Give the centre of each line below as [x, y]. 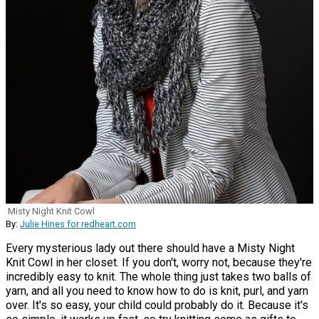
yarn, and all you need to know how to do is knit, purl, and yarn [157, 291]
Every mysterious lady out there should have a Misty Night [150, 249]
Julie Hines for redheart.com [78, 224]
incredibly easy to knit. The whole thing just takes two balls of [158, 277]
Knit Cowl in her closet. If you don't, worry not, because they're [159, 263]
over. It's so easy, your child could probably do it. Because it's [157, 305]
